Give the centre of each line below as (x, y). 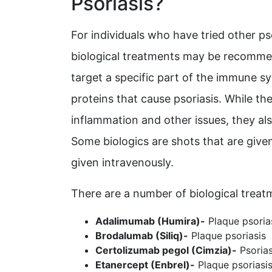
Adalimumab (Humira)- (150, 221)
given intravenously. (122, 162)
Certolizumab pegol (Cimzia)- (166, 250)
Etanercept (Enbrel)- (145, 265)
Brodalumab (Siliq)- (142, 236)
